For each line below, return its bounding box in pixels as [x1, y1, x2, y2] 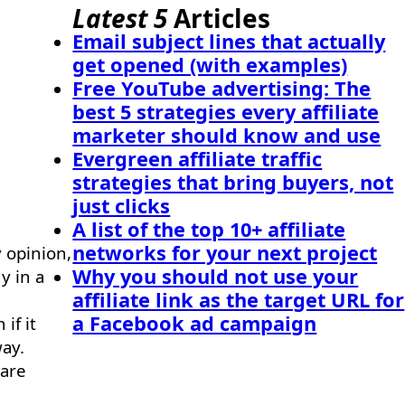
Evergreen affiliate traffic [72, 146, 323, 172]
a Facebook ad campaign [72, 310, 317, 336]
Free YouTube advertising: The [72, 75, 372, 101]
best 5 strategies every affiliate [72, 99, 380, 125]
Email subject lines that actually [72, 28, 386, 54]
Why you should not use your [72, 263, 359, 289]
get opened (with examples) [72, 52, 348, 78]
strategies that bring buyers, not [72, 169, 394, 195]
